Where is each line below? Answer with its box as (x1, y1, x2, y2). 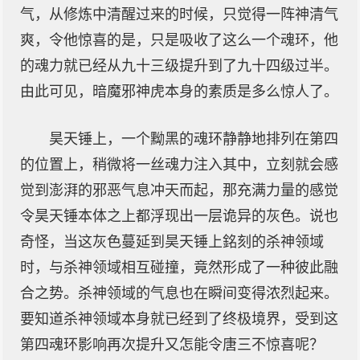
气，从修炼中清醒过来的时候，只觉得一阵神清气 (20, 6, 338, 22)
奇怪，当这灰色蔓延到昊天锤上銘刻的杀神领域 (20, 234, 324, 250)
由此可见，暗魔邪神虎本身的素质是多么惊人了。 (20, 84, 338, 100)
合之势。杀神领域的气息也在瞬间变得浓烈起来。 (20, 285, 338, 301)
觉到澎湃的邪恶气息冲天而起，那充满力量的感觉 (20, 182, 338, 198)
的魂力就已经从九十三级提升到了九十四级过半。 (20, 58, 338, 74)
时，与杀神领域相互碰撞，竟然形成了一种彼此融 (20, 260, 338, 276)
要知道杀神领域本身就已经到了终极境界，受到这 (20, 311, 338, 327)
